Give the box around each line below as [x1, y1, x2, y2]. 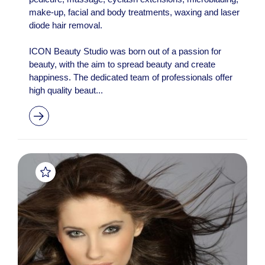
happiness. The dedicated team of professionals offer [28, 72, 232, 82]
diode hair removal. [28, 20, 102, 30]
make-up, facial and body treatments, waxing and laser [28, 7, 240, 17]
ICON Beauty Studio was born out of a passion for [28, 46, 221, 56]
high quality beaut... [28, 85, 103, 95]
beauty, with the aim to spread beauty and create [28, 59, 215, 69]
